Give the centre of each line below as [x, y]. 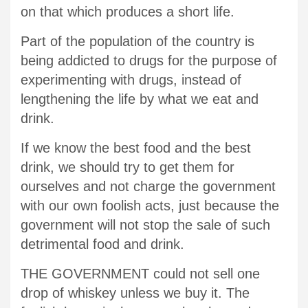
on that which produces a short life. [128, 11]
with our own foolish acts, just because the [150, 205]
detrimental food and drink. [102, 244]
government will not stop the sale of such [145, 224]
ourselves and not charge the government [148, 186]
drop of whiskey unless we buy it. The [135, 293]
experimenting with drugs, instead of [131, 79]
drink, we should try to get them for [128, 167]
